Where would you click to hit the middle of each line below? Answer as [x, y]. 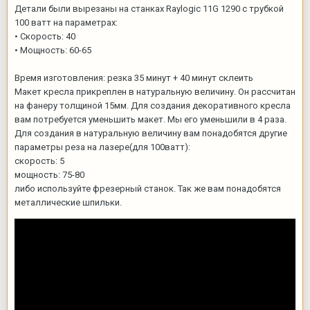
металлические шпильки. [68, 202]
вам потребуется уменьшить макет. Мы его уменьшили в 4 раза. [151, 119]
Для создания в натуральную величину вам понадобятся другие [151, 133]
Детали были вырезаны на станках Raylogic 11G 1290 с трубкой [149, 9]
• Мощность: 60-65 [53, 50]
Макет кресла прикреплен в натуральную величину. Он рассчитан [155, 92]
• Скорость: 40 [45, 36]
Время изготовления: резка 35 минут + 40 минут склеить [134, 78]
